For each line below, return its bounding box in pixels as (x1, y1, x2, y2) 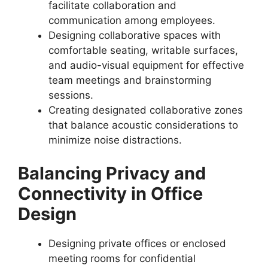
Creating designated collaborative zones (48, 104, 243, 116)
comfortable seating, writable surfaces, (48, 44, 238, 56)
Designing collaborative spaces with (48, 29, 221, 41)
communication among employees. (48, 14, 215, 26)
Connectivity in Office (18, 182, 203, 204)
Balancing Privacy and (18, 162, 206, 184)
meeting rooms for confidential (48, 252, 196, 264)
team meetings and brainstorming (48, 74, 211, 86)
